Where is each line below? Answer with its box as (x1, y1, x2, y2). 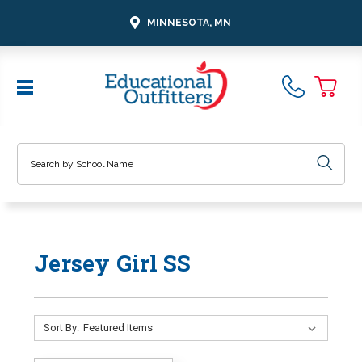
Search (17, 144, 53, 158)
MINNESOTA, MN (147, 16, 231, 28)
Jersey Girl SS (34, 247, 192, 278)
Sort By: (43, 321, 79, 334)
